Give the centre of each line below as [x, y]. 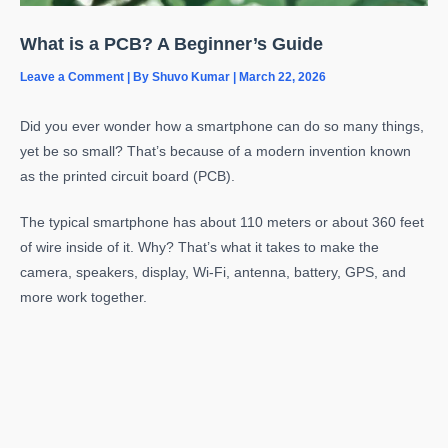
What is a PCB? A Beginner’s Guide [171, 44]
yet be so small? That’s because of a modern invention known [215, 151]
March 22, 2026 [282, 77]
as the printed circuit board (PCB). [127, 176]
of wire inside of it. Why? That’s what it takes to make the [199, 248]
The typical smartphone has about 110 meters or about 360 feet [222, 223]
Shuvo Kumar [192, 77]
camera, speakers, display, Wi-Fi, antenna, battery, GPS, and [213, 273]
